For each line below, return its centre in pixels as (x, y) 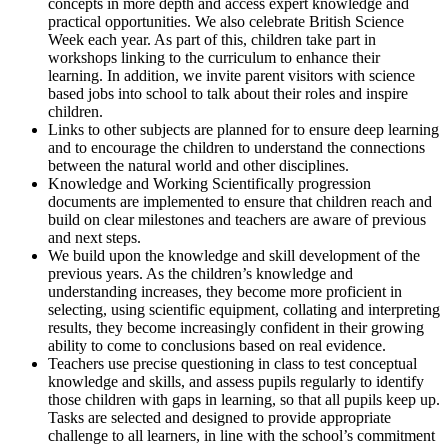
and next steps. (94, 237)
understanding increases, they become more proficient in (225, 291)
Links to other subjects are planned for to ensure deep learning (243, 129)
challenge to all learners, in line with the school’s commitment (241, 435)
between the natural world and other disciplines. (198, 165)
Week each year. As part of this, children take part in (212, 39)
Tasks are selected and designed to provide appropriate (219, 417)
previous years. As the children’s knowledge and (200, 273)
